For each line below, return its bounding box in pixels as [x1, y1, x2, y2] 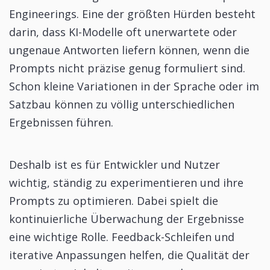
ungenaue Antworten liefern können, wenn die [9, 43, 250, 58]
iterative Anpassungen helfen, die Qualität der [9, 248, 250, 263]
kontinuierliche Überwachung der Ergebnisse [9, 212, 244, 227]
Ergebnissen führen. [9, 115, 113, 130]
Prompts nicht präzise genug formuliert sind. [9, 61, 245, 76]
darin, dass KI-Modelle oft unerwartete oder [9, 25, 237, 40]
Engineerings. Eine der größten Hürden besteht [9, 7, 256, 22]
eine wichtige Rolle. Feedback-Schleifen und [9, 230, 234, 245]
